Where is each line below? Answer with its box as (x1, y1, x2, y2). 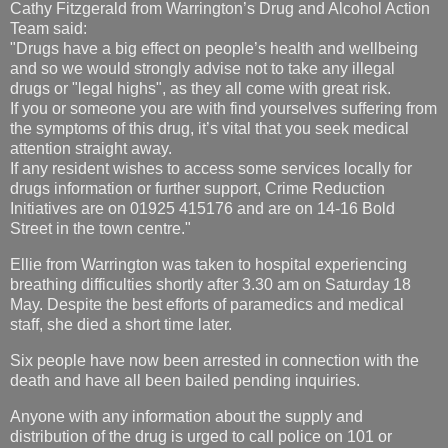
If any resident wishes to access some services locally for (10, 160, 412, 178)
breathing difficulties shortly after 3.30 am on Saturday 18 (10, 276, 411, 294)
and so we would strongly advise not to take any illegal (10, 60, 395, 78)
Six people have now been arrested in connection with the (10, 351, 419, 369)
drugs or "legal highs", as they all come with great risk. (10, 80, 391, 98)
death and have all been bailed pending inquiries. (10, 371, 360, 389)
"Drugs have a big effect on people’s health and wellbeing (10, 40, 418, 58)
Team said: (10, 20, 87, 38)
